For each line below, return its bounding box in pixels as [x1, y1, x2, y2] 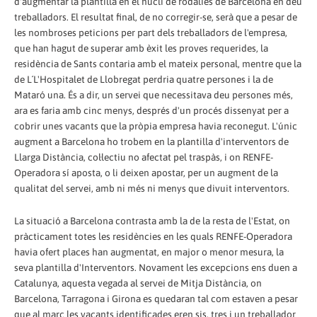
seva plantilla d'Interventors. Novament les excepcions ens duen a [14, 262, 297, 274]
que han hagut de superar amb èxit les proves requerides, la [14, 42, 268, 54]
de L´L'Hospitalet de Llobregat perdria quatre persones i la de [14, 74, 273, 86]
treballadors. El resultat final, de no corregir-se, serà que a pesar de [14, 11, 297, 23]
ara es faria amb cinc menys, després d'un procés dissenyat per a [14, 105, 289, 117]
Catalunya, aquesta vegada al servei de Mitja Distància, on [14, 277, 262, 289]
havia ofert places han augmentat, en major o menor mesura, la [14, 246, 284, 258]
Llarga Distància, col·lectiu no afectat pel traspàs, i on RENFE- [14, 151, 273, 163]
